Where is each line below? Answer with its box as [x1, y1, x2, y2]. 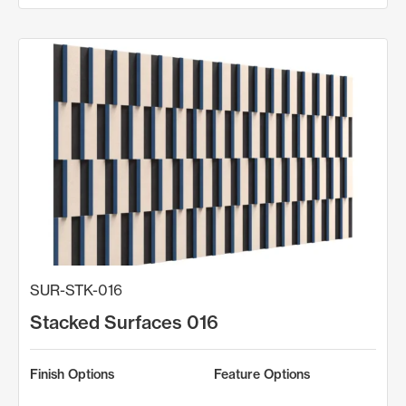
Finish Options [30, 365, 114, 382]
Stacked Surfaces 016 [30, 310, 218, 333]
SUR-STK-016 [30, 280, 122, 299]
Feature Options [214, 365, 310, 382]
